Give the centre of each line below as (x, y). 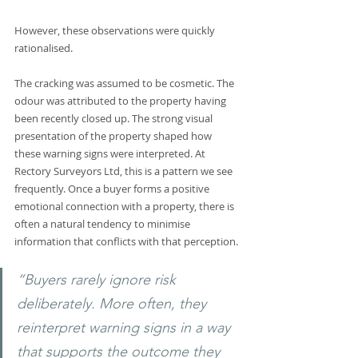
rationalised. (44, 48)
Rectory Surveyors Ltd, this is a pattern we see (125, 171)
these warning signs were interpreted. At (111, 154)
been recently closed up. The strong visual (115, 119)
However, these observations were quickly (116, 31)
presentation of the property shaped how (114, 136)
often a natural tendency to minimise (103, 224)
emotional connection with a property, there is (125, 207)
